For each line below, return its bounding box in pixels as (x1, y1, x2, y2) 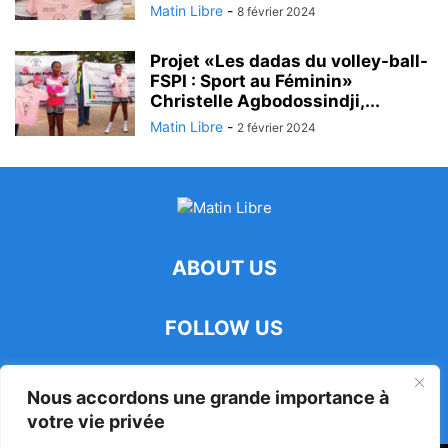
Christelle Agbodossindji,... (150, 91, 380, 111)
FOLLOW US (165, 316, 283, 340)
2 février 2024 (237, 120, 316, 135)
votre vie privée (27, 411, 165, 432)
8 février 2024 (237, 4, 316, 19)
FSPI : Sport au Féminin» (150, 71, 353, 91)
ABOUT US (171, 256, 277, 280)
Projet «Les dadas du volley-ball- (150, 51, 428, 71)
